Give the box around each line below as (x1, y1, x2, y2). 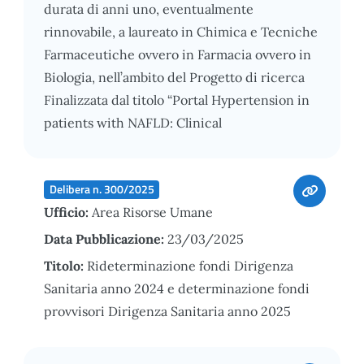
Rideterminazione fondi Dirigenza (87, 257, 293, 274)
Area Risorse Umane (92, 203, 213, 220)
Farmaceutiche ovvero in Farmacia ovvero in (44, 45, 311, 63)
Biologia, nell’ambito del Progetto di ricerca (44, 68, 305, 85)
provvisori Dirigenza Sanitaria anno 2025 (44, 302, 291, 319)
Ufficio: (44, 203, 92, 220)
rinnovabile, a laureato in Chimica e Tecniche (44, 23, 318, 40)
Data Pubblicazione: (44, 230, 167, 247)
